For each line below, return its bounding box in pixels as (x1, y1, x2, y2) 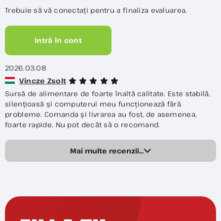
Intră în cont (35, 36, 82, 45)
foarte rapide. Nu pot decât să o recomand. (5, 119, 160, 129)
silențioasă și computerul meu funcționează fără (5, 99, 182, 109)
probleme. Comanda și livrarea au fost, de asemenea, (5, 109, 197, 119)
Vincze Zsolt (19, 75, 67, 85)
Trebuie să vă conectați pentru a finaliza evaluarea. (5, 5, 187, 15)
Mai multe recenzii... (70, 146, 144, 155)
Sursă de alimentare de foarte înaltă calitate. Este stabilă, (5, 88, 210, 98)
